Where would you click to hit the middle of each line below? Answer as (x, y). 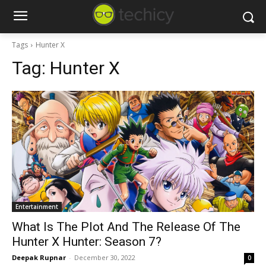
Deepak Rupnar (39, 257)
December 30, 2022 (105, 257)
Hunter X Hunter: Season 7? (87, 242)
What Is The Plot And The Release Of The (126, 227)
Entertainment (37, 207)
